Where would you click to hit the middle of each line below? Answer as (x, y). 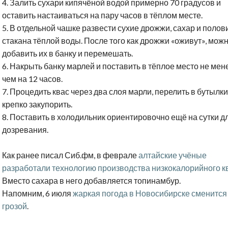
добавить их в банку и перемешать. (67, 53)
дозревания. (25, 130)
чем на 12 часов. (32, 79)
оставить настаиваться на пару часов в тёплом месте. (102, 15)
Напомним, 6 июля (37, 193)
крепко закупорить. (37, 104)
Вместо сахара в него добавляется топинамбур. (91, 181)
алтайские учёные (173, 155)
